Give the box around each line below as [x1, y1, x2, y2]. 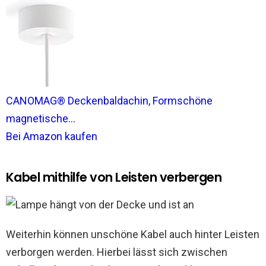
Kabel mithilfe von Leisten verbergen [6, 169, 222, 186]
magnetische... [6, 112, 75, 125]
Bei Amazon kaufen [6, 130, 97, 142]
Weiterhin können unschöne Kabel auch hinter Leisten [6, 228, 259, 240]
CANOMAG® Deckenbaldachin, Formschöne [6, 94, 213, 107]
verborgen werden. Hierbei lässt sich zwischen [6, 246, 227, 258]
